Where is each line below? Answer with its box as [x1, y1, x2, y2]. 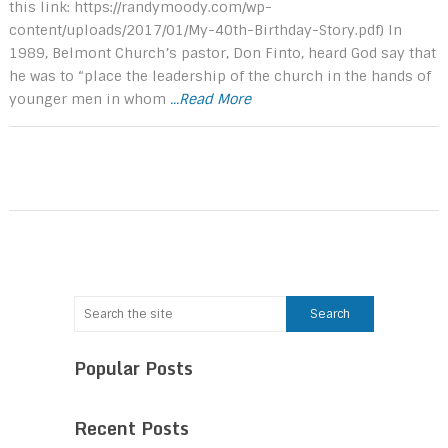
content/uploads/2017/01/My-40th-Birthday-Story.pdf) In [8, 20, 402, 39]
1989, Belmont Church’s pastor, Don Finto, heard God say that [8, 43, 436, 62]
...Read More [169, 89, 251, 108]
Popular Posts [74, 352, 193, 383]
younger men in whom [8, 89, 170, 108]
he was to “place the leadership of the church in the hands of [8, 66, 431, 85]
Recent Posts [74, 412, 189, 443]
